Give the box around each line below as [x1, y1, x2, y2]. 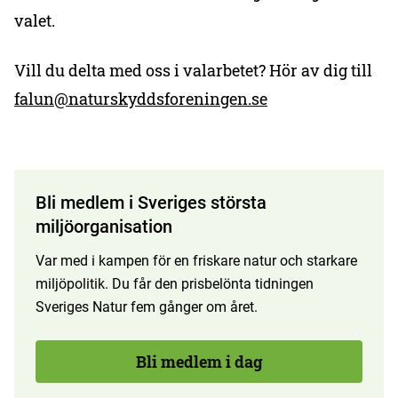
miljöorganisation [36, 216, 172, 237]
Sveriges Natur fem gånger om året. [36, 298, 258, 315]
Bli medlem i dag [135, 351, 263, 372]
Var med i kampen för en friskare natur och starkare [36, 252, 357, 269]
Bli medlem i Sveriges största [36, 192, 267, 213]
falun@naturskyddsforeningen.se [14, 88, 267, 109]
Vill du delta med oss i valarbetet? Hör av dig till [14, 60, 372, 81]
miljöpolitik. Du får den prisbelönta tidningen [36, 275, 314, 292]
